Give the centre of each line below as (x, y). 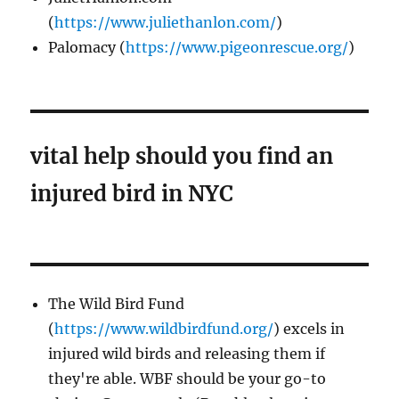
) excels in (309, 328)
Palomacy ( (87, 47)
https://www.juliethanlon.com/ (166, 22)
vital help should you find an (182, 156)
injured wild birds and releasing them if (187, 353)
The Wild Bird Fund (117, 303)
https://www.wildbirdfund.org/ (164, 328)
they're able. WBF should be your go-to (187, 378)
